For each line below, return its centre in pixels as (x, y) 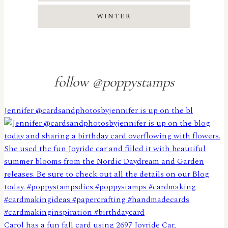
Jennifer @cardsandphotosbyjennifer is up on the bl (98, 111)
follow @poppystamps (114, 82)
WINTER (114, 16)
